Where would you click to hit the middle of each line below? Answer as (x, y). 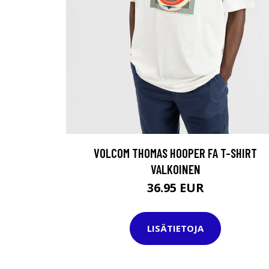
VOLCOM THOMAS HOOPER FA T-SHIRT (175, 153)
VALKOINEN (175, 169)
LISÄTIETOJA (175, 228)
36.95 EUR (175, 187)
